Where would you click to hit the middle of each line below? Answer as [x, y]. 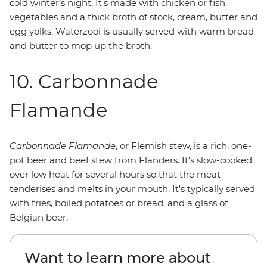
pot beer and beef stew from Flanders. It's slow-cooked [131, 160]
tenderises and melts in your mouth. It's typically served [132, 189]
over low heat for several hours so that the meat [115, 174]
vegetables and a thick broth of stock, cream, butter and [133, 17]
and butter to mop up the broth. [81, 46]
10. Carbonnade [84, 81]
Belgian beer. [39, 217]
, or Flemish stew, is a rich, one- [184, 146]
